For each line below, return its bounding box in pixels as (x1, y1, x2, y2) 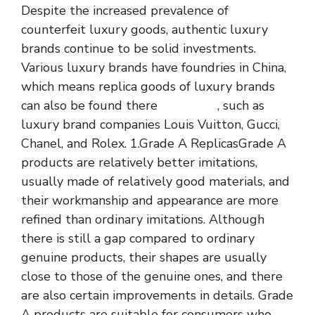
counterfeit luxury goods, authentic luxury (21, 20, 268, 38)
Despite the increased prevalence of (21, 1, 229, 19)
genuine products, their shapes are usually (21, 248, 266, 266)
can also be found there (21, 96, 161, 114)
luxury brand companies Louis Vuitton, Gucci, (21, 115, 280, 133)
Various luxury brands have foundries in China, (21, 58, 286, 76)
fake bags (161, 96, 217, 114)
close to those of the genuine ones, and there (21, 267, 283, 285)
